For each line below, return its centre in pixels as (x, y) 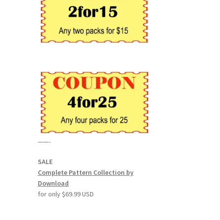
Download (53, 183)
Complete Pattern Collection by (85, 173)
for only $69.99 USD (66, 194)
